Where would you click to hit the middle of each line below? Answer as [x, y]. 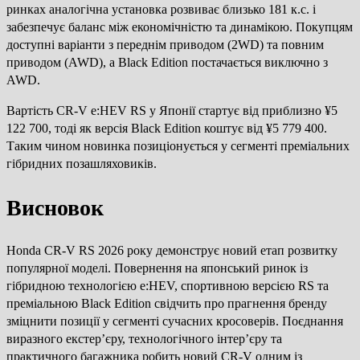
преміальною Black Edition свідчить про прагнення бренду [167, 303]
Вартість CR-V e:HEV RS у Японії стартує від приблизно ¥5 [172, 111]
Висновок [55, 207]
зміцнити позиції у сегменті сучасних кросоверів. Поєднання [175, 321]
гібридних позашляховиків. [82, 164]
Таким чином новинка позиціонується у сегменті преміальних [178, 146]
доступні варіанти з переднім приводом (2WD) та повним [165, 45]
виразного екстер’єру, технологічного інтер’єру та [144, 338]
